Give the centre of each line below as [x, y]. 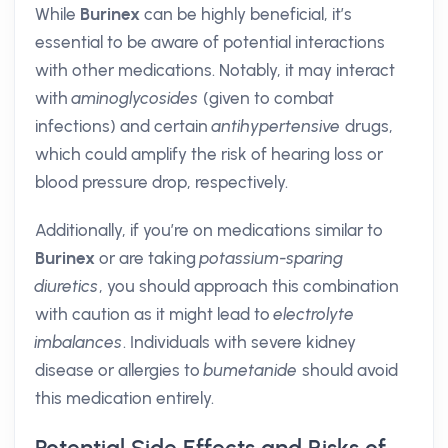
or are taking [147, 258]
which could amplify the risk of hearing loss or [209, 154]
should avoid [348, 370]
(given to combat [266, 98]
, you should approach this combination [249, 286]
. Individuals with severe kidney [239, 342]
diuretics [67, 286]
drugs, [367, 126]
